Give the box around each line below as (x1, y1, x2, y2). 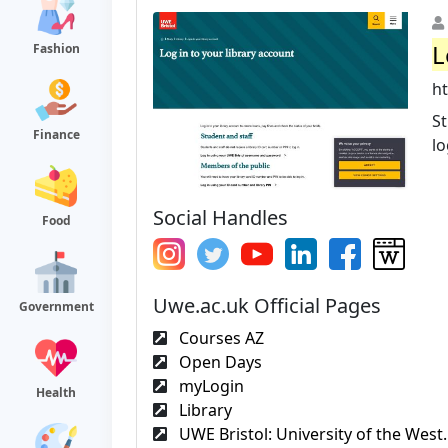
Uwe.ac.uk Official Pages (153, 291, 381, 319)
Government (18, 298, 94, 315)
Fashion (32, 40, 80, 57)
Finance (32, 126, 80, 143)
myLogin (175, 374, 244, 397)
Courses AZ (175, 326, 264, 349)
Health (36, 384, 76, 401)
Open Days (175, 350, 262, 373)
